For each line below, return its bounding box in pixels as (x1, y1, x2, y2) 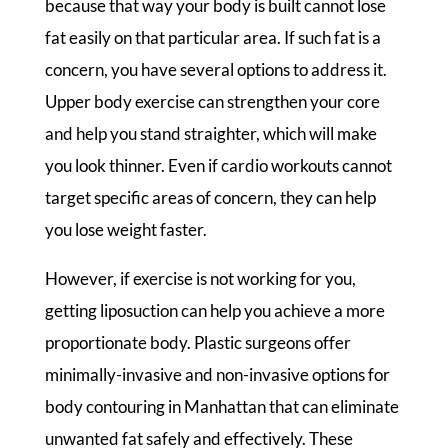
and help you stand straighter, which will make (44, 122, 377, 144)
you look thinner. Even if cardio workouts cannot (44, 154, 392, 176)
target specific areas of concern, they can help (44, 186, 376, 208)
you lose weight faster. (44, 218, 207, 240)
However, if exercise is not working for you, (44, 267, 356, 289)
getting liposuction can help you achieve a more (44, 299, 385, 321)
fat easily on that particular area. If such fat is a (44, 26, 381, 48)
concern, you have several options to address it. (44, 58, 387, 80)
